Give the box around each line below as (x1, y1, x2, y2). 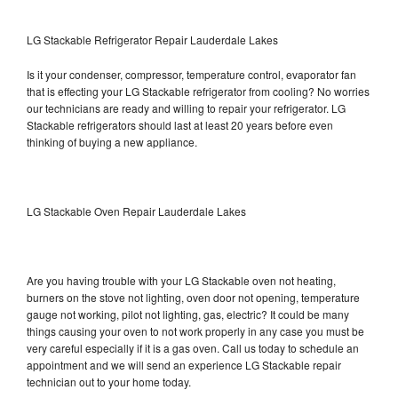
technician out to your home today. (27, 373, 191, 389)
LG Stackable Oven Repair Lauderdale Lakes (27, 203, 246, 219)
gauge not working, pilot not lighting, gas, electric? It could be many (27, 306, 349, 322)
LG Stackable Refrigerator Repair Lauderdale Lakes (27, 31, 278, 47)
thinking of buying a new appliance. (27, 133, 200, 149)
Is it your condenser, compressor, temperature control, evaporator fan (27, 66, 356, 82)
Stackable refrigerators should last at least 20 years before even (27, 116, 333, 132)
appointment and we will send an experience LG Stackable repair (27, 356, 341, 372)
